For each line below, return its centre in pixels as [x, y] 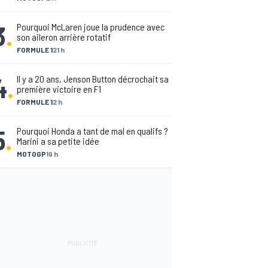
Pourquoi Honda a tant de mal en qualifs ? [92, 131]
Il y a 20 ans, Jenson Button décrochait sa [93, 79]
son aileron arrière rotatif [64, 37]
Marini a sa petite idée [58, 141]
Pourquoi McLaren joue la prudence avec [91, 27]
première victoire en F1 [59, 89]
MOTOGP [31, 154]
